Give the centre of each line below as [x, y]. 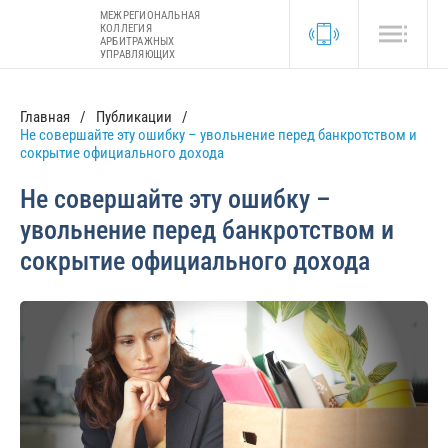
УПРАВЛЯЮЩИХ [138, 54]
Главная [45, 117]
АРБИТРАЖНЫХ [137, 41]
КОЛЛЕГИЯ [126, 28]
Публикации [134, 117]
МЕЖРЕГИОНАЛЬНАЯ [150, 15]
